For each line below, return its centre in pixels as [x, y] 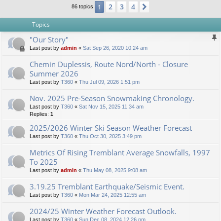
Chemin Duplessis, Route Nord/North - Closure [109, 64]
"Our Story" [49, 39]
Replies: [40, 114]
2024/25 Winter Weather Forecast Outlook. [103, 211]
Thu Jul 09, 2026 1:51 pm [109, 82]
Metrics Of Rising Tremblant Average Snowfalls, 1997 [120, 152]
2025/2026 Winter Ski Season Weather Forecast [111, 128]
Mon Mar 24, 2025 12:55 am [112, 195]
